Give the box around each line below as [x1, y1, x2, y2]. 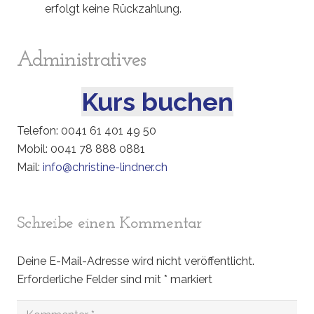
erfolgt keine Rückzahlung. [45, 2, 182, 15]
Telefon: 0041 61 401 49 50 [17, 124, 156, 137]
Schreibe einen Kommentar [17, 215, 206, 233]
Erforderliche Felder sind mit [17, 273, 164, 287]
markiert [168, 273, 212, 287]
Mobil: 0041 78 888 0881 [17, 142, 145, 156]
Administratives [17, 50, 146, 71]
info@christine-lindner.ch [43, 161, 168, 174]
